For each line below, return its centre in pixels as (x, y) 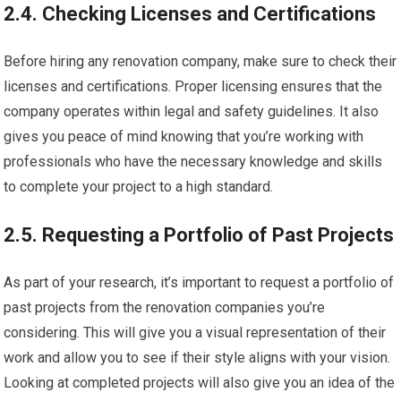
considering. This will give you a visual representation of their (195, 333)
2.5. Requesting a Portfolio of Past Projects (199, 235)
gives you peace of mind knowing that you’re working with (184, 137)
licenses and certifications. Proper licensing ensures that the (193, 87)
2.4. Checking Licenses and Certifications (190, 14)
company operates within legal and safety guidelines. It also (192, 112)
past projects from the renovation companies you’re (165, 308)
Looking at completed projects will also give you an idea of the (200, 383)
